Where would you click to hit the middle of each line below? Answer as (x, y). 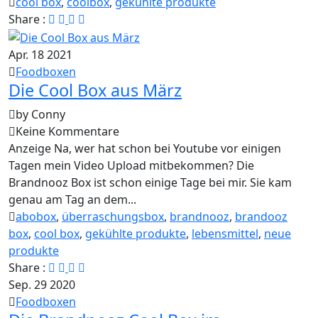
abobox (36, 217)
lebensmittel (225, 234)
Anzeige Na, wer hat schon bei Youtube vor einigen (145, 149)
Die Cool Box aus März (95, 91)
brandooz (261, 217)
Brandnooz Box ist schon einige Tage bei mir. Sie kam (150, 183)
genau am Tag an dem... (72, 200)
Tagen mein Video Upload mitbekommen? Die (131, 166)
